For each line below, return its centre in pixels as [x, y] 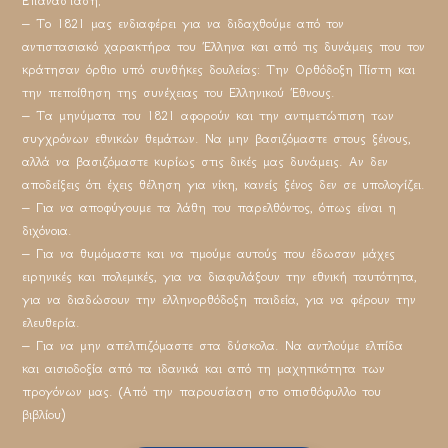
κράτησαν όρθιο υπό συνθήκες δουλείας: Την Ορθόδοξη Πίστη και [219, 69]
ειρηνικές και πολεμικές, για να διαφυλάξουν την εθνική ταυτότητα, [220, 276]
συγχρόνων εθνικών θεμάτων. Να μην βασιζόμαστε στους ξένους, [217, 138]
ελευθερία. [51, 322]
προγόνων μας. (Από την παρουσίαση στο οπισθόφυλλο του [202, 391]
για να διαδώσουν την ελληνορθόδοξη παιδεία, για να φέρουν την [219, 299]
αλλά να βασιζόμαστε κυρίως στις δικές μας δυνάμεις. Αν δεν [205, 161]
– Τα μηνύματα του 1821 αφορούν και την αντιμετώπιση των [208, 115]
